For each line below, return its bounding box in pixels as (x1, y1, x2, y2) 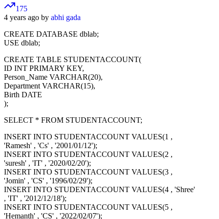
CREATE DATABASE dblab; (4, 30, 99, 39)
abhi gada (51, 13, 81, 22)
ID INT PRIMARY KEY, (4, 64, 84, 73)
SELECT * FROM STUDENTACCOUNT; (4, 116, 142, 125)
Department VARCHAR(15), (4, 82, 95, 90)
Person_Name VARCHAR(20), (4, 73, 103, 82)
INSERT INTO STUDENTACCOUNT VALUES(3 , (4, 168, 173, 176)
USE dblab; (4, 39, 40, 47)
